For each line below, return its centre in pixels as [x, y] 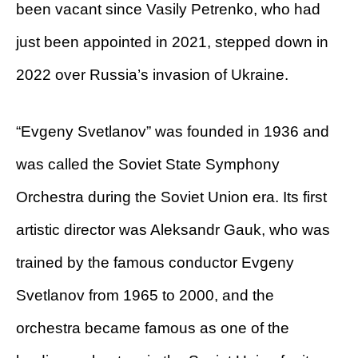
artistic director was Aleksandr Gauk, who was [173, 230]
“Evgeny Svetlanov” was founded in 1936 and [173, 132]
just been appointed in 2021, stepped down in [172, 42]
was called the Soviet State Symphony [148, 165]
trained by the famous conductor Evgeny [155, 263]
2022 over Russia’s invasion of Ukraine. [152, 75]
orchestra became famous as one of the [153, 328]
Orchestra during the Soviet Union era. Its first [171, 197]
